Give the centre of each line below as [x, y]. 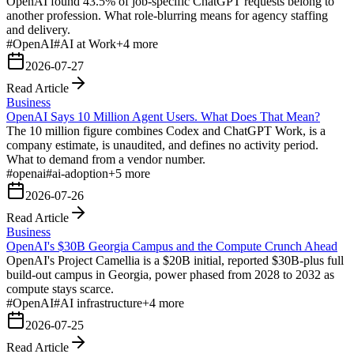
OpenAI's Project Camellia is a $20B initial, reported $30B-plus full [175, 260]
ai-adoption [80, 173]
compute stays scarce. [60, 288]
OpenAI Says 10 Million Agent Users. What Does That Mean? [163, 116]
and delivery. [38, 29]
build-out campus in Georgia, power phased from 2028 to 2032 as [170, 274]
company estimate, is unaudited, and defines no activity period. [162, 145]
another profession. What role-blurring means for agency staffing [167, 15]
